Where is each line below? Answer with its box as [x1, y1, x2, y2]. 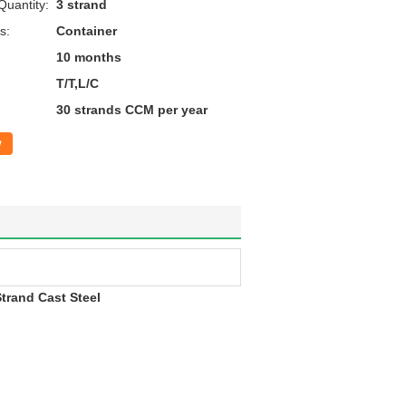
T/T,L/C [56, 76, 99, 91]
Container [56, 24, 117, 38]
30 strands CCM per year [56, 102, 208, 117]
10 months [56, 50, 121, 64]
